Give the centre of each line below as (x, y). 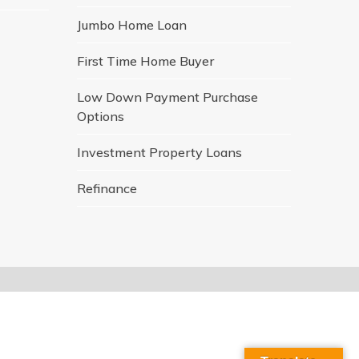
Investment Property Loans (159, 152)
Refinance (107, 188)
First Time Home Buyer (145, 61)
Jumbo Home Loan (131, 24)
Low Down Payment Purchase (167, 97)
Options (100, 116)
